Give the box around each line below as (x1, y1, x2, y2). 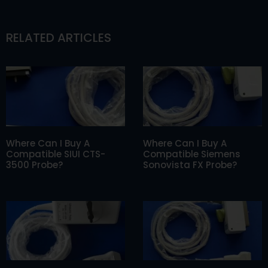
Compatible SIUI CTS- (6, 147, 105, 160)
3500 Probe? (6, 158, 63, 171)
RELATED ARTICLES (6, 29, 111, 46)
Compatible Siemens (143, 147, 240, 160)
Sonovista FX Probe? (143, 158, 237, 171)
